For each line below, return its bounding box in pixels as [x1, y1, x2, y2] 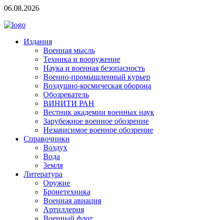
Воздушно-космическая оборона [43, 82, 151, 90]
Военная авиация [43, 196, 101, 205]
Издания [24, 37, 52, 46]
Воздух [43, 143, 67, 152]
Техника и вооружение [43, 55, 120, 63]
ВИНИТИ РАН [43, 99, 94, 108]
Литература [24, 170, 62, 178]
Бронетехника [43, 188, 90, 196]
